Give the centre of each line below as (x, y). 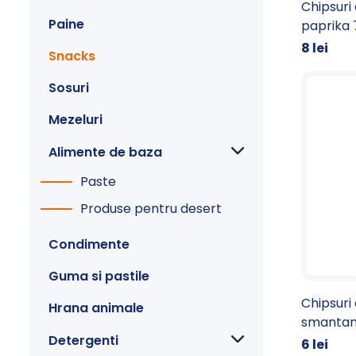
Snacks (72, 56)
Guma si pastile (99, 276)
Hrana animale (96, 308)
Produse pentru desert (151, 209)
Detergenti (83, 340)
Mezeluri (75, 119)
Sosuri (69, 87)
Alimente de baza (105, 152)
